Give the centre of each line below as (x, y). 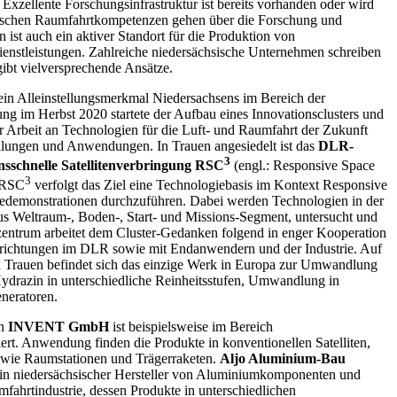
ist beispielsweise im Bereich (191, 327)
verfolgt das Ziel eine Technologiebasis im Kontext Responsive (209, 185)
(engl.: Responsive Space (302, 165)
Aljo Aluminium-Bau (282, 359)
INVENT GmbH (58, 327)
